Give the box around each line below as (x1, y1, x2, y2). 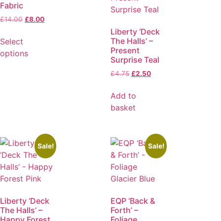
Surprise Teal (110, 55, 159, 65)
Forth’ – (110, 205, 138, 216)
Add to (110, 91, 136, 101)
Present (110, 45, 140, 56)
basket (110, 103, 136, 113)
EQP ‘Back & (110, 196, 155, 206)
